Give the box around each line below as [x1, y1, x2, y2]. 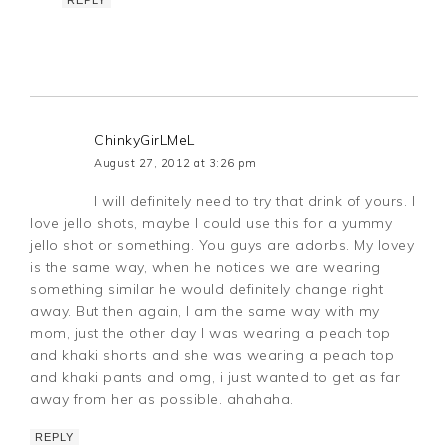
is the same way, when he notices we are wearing [30, 257, 381, 276]
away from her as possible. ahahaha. [30, 389, 294, 408]
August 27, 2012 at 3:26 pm [94, 155, 257, 170]
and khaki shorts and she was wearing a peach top [30, 345, 395, 364]
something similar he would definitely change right [30, 279, 384, 298]
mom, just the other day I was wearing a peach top [30, 323, 391, 342]
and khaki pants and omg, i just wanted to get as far [30, 367, 401, 386]
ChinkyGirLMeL [94, 130, 195, 149]
